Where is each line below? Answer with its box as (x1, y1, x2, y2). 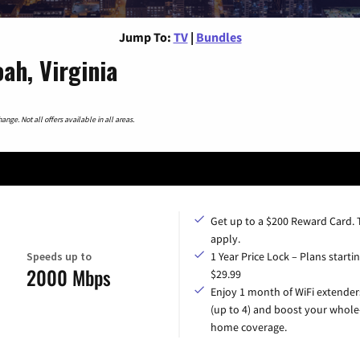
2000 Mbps (26, 262, 111, 292)
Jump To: (118, 28, 171, 45)
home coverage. (211, 320, 287, 335)
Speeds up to (26, 248, 92, 264)
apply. (211, 231, 240, 247)
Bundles (195, 28, 242, 45)
